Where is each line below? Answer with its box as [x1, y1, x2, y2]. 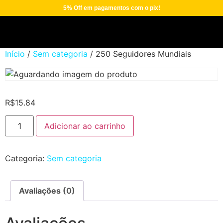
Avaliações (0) [19, 186, 75, 196]
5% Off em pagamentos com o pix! [63, 4, 160, 11]
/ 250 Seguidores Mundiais [88, 49, 191, 59]
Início [5, 49, 25, 59]
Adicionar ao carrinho [44, 121, 126, 131]
